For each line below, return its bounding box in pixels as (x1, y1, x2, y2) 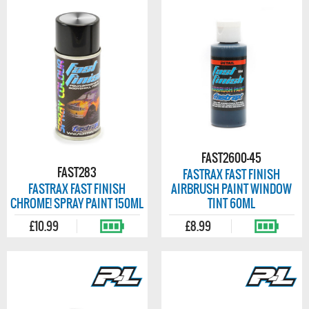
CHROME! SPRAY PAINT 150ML (10, 195, 144, 212)
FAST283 (57, 163, 97, 181)
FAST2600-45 (201, 149, 262, 167)
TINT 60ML (208, 195, 256, 212)
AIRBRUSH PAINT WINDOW (171, 180, 292, 198)
